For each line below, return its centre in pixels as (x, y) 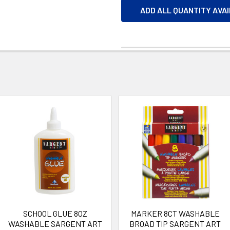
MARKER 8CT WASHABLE (175, 213)
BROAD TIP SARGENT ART (175, 224)
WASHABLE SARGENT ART (55, 224)
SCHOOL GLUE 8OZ (55, 213)
